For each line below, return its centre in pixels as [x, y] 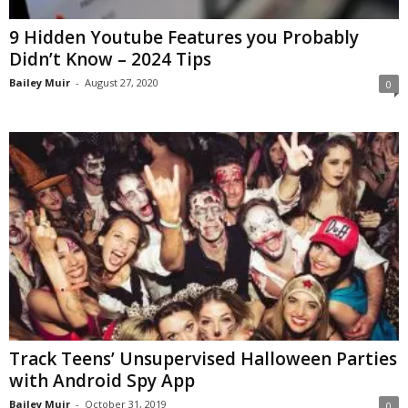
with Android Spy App [102, 380]
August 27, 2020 [122, 83]
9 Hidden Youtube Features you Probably [184, 38]
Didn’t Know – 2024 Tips [110, 60]
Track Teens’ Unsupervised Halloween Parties [203, 358]
